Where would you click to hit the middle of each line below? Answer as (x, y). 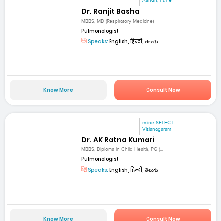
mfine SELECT (158, 123)
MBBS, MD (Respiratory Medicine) (118, 21)
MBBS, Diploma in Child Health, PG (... (122, 150)
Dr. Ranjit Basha (111, 11)
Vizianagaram (157, 129)
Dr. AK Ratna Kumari (118, 140)
